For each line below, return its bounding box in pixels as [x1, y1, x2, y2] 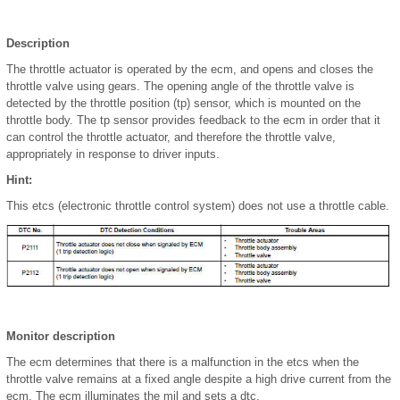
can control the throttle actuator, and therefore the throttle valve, [6, 129, 336, 144]
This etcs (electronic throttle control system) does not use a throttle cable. [6, 198, 389, 212]
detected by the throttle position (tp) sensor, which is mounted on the [6, 96, 361, 110]
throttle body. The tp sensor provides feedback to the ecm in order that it [6, 112, 380, 127]
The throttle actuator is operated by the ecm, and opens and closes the [6, 62, 373, 76]
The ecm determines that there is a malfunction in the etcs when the [6, 355, 359, 370]
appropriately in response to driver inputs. [6, 146, 220, 161]
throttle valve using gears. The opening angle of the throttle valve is [6, 79, 354, 93]
